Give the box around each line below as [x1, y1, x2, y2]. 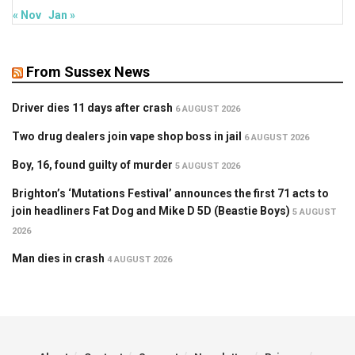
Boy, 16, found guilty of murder [12, 158, 173, 171]
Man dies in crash [12, 251, 105, 265]
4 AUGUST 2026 [107, 254, 172, 265]
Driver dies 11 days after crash [12, 101, 173, 114]
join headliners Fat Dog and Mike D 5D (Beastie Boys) [12, 204, 290, 217]
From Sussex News [26, 63, 150, 80]
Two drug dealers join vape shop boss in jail [12, 129, 242, 143]
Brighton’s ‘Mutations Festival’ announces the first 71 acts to [12, 186, 329, 200]
